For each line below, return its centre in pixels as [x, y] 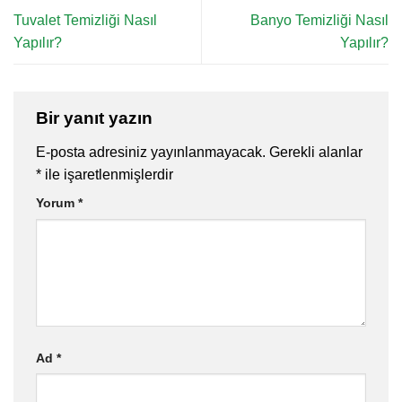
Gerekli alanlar [316, 152]
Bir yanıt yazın [96, 118]
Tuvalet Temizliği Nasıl [85, 21]
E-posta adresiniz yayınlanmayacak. [151, 152]
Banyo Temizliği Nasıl [319, 21]
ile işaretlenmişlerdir [107, 174]
